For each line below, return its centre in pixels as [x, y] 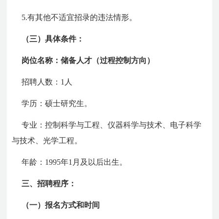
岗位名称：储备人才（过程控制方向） [88, 60]
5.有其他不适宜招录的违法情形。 [79, 17]
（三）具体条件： [53, 39]
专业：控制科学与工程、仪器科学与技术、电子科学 [112, 125]
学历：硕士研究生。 [57, 103]
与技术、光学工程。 [47, 140]
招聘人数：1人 [47, 82]
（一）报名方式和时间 [61, 205]
